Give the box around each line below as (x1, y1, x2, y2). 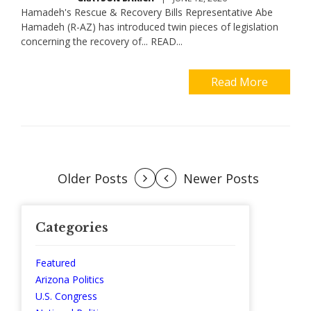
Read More (211, 74, 268, 90)
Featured (35, 256, 76, 270)
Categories (35, 220, 108, 236)
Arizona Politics (35, 273, 104, 287)
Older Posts (58, 170, 128, 187)
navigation (20, 194, 115, 215)
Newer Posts (183, 170, 259, 187)
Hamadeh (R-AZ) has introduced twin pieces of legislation (21, 20, 278, 34)
